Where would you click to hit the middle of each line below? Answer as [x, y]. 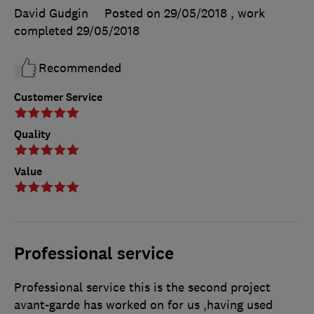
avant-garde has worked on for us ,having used [143, 305]
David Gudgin [51, 13]
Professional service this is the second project [142, 287]
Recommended [80, 68]
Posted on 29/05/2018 [166, 13]
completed [45, 30]
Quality [33, 134]
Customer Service [58, 97]
